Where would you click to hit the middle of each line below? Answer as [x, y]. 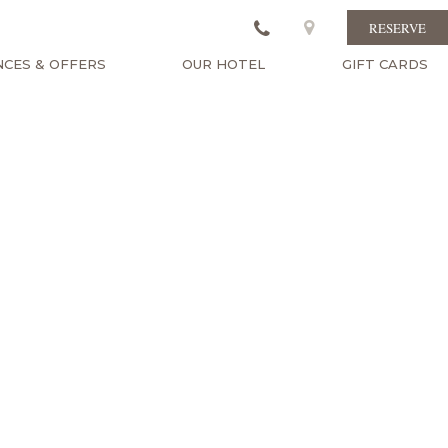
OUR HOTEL [224, 64]
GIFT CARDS [384, 64]
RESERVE [397, 28]
